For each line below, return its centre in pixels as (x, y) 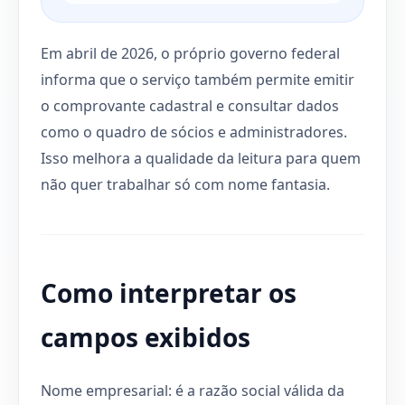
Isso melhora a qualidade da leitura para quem (201, 158)
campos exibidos (146, 337)
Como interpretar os (169, 292)
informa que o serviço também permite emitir (198, 79)
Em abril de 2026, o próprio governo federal (190, 53)
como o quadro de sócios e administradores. (194, 132)
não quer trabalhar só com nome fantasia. (185, 184)
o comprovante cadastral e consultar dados (190, 105)
